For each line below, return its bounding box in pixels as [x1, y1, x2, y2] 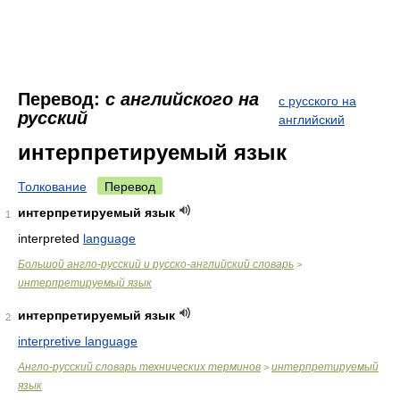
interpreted [18, 231, 83, 246]
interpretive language [18, 334, 137, 348]
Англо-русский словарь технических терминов [18, 361, 261, 373]
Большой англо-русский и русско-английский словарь [18, 258, 294, 271]
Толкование [18, 179, 87, 194]
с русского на [279, 94, 356, 108]
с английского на [105, 89, 259, 109]
